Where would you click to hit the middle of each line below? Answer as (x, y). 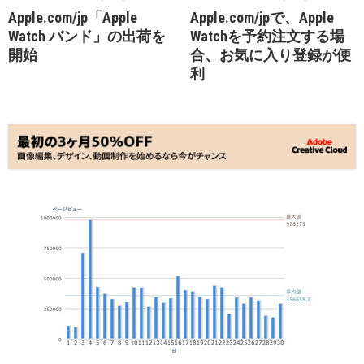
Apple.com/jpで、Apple (262, 17)
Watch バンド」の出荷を (87, 36)
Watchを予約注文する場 (267, 36)
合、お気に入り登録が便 (271, 55)
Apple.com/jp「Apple (73, 17)
